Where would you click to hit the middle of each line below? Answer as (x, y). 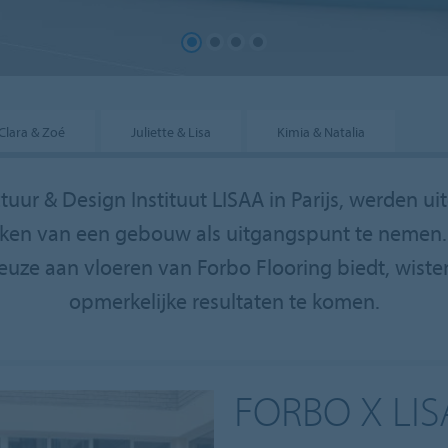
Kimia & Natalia (321, 131)
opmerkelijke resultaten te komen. (224, 301)
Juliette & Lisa (171, 131)
